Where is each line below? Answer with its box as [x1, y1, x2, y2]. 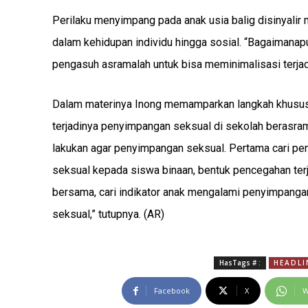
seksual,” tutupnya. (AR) [52, 208, 164, 221]
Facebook [153, 285, 190, 296]
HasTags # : [219, 258, 261, 267]
